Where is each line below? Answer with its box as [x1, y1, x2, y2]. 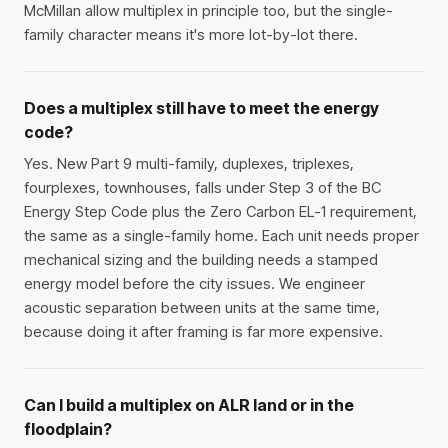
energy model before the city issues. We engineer [24, 274, 365, 294]
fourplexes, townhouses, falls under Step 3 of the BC [24, 178, 381, 198]
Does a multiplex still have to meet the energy [24, 98, 379, 119]
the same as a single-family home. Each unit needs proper [24, 226, 419, 246]
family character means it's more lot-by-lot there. [24, 25, 358, 45]
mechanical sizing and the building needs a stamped [24, 250, 378, 270]
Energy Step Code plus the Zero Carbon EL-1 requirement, [24, 202, 417, 222]
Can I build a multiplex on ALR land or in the [24, 395, 354, 416]
